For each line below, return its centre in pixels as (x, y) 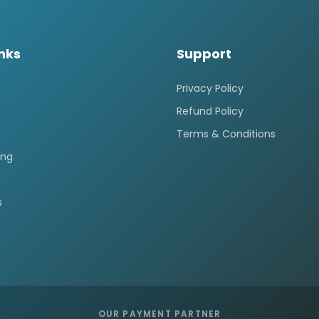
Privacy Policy (210, 88)
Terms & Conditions (226, 134)
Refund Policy (210, 111)
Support (204, 54)
